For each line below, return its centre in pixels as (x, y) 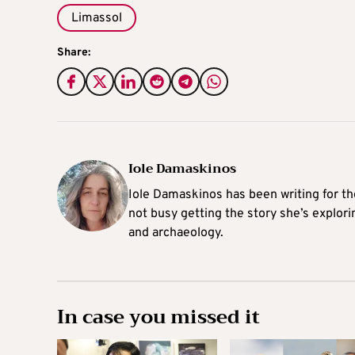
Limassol (97, 19)
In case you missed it (158, 317)
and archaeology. (176, 233)
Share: (74, 52)
